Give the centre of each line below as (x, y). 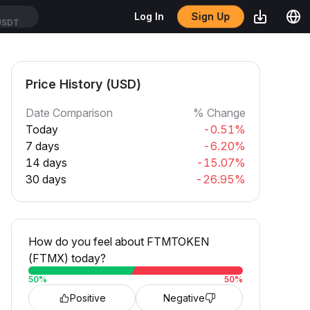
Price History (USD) (83, 84)
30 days (46, 179)
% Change (219, 113)
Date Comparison (69, 113)
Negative (184, 298)
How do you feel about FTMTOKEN (119, 241)
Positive (88, 298)
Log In (149, 16)
